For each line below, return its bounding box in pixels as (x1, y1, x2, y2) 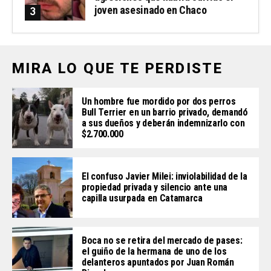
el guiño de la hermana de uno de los (82, 245, 227, 257)
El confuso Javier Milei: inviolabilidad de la (82, 170, 247, 182)
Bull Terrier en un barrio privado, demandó (82, 106, 248, 118)
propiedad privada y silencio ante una (82, 181, 228, 193)
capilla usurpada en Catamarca (82, 192, 203, 204)
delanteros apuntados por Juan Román (82, 256, 234, 268)
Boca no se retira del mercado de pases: (82, 234, 243, 246)
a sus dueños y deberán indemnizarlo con (82, 117, 245, 129)
